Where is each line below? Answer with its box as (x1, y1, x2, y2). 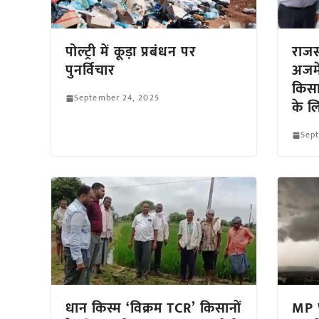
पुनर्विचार (66, 58, 116, 83)
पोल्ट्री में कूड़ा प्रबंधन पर (66, 40, 197, 65)
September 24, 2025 (74, 90, 159, 105)
